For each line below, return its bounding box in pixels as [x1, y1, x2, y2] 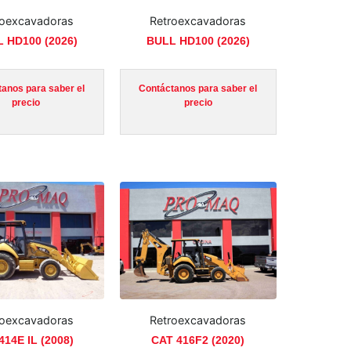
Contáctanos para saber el [139, 83, 258, 94]
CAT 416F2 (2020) [151, 334, 245, 347]
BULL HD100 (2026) [146, 34, 250, 47]
